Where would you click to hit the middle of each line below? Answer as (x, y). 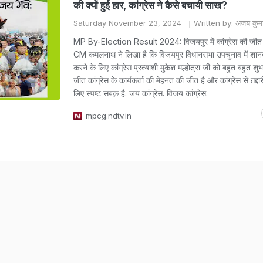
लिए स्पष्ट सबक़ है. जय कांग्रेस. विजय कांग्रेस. (141, 93)
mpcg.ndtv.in (109, 116)
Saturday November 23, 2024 (127, 23)
